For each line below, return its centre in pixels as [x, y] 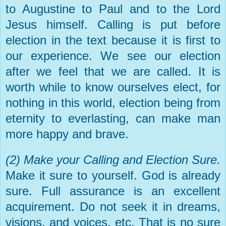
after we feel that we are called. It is [113, 71]
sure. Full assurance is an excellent [113, 191]
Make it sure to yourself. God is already [113, 175]
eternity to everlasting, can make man [113, 118]
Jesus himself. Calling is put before [113, 24]
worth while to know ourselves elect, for [113, 87]
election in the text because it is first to [113, 40]
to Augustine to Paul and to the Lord [113, 9]
